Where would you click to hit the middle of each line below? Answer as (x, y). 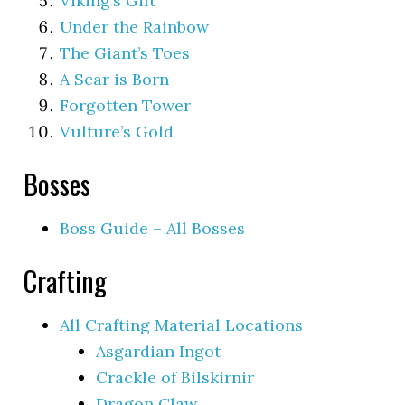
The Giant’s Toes (125, 52)
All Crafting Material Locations (182, 325)
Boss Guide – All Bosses (153, 228)
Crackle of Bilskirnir (175, 377)
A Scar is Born (115, 79)
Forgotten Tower (126, 105)
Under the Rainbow (135, 26)
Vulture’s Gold (117, 131)
